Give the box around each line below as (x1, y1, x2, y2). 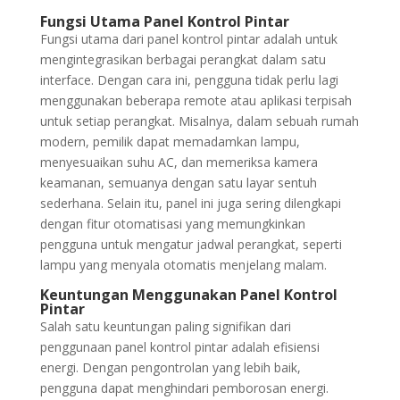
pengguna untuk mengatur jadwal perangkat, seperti (39, 236, 342, 253)
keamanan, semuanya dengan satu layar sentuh (39, 174, 317, 191)
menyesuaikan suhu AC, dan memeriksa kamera (39, 154, 318, 171)
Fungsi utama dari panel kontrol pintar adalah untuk (39, 30, 337, 47)
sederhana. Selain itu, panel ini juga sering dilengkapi (39, 195, 341, 212)
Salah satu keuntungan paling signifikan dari (39, 318, 291, 335)
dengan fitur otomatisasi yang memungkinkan (39, 215, 305, 232)
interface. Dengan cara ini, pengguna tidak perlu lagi (39, 71, 338, 88)
